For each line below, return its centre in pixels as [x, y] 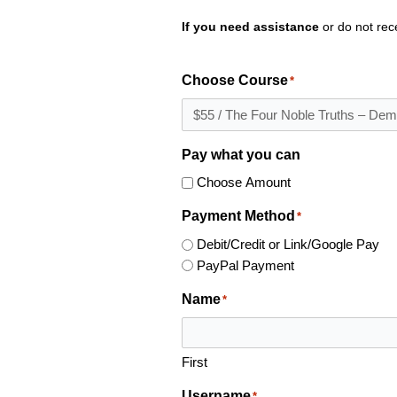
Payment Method [238, 216]
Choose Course [234, 80]
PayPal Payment [245, 265]
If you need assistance [250, 27]
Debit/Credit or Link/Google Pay [288, 245]
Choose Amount [243, 183]
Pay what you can [241, 154]
